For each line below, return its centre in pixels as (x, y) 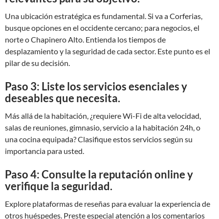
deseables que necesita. (63, 98)
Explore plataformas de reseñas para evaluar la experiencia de (108, 204)
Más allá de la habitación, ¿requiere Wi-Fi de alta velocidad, (103, 116)
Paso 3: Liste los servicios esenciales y (96, 86)
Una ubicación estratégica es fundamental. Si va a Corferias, (104, 16)
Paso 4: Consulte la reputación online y (99, 174)
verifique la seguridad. (59, 186)
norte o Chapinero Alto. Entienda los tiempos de (85, 39)
